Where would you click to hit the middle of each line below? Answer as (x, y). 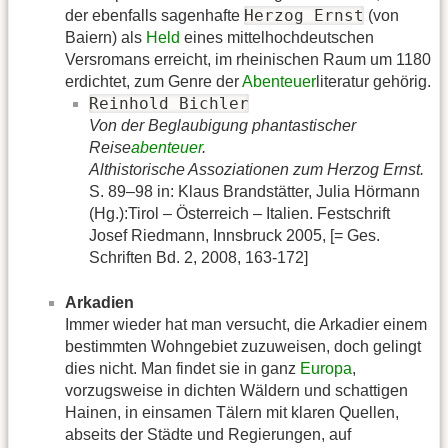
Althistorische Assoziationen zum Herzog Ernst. (256, 170)
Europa (326, 368)
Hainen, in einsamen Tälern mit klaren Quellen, (232, 412)
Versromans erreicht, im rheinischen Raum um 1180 (248, 60)
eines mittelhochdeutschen (277, 38)
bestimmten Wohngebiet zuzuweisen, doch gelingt (243, 346)
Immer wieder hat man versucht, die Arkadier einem (246, 324)
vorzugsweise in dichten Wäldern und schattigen (236, 390)
